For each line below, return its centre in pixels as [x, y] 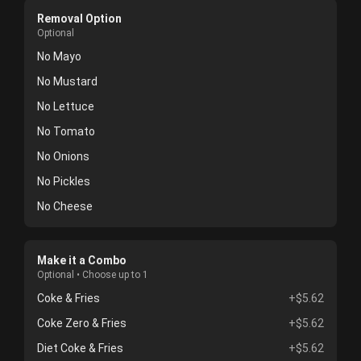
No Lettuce [66, 106]
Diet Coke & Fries [80, 348]
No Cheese [65, 206]
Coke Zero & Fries [82, 323]
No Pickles [64, 181]
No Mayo [59, 56]
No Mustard [67, 81]
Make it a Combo [82, 260]
